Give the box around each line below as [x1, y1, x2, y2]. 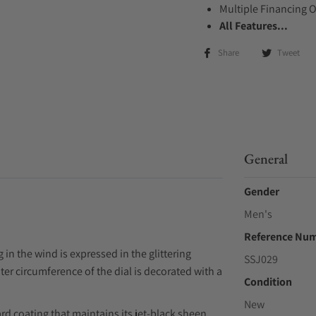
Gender [243, 184, 279, 199]
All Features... [219, 18, 288, 33]
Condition [243, 274, 292, 289]
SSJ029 [243, 252, 278, 267]
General [243, 150, 288, 168]
